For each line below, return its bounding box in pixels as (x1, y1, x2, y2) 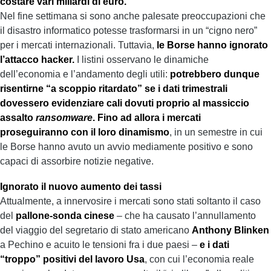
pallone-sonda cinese (16, 211, 114, 221)
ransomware (36, 113, 93, 123)
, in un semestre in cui (169, 127, 263, 137)
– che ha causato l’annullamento (114, 211, 256, 221)
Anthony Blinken (192, 225, 269, 235)
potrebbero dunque (170, 69, 260, 79)
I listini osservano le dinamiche (74, 54, 209, 65)
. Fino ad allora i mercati (93, 113, 201, 123)
